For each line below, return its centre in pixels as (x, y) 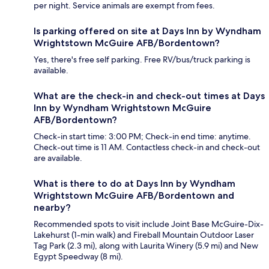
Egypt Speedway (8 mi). (78, 257)
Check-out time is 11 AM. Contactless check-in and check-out (147, 147)
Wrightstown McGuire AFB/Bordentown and (134, 196)
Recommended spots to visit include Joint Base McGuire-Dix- (149, 224)
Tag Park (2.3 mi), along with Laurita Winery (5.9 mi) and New (146, 246)
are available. (58, 158)
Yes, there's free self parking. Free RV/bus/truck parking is (142, 60)
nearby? (52, 208)
